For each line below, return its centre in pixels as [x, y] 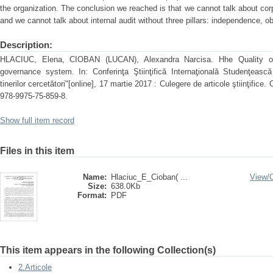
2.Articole [35, 267]
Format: [92, 195]
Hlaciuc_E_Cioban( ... [149, 177]
